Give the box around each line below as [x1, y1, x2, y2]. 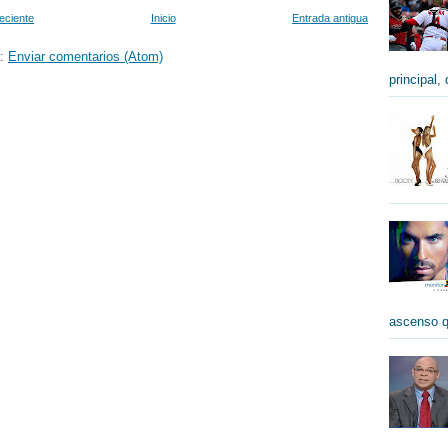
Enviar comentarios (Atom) [8, 48, 163, 64]
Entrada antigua [292, 11, 368, 24]
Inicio [150, 11, 176, 24]
